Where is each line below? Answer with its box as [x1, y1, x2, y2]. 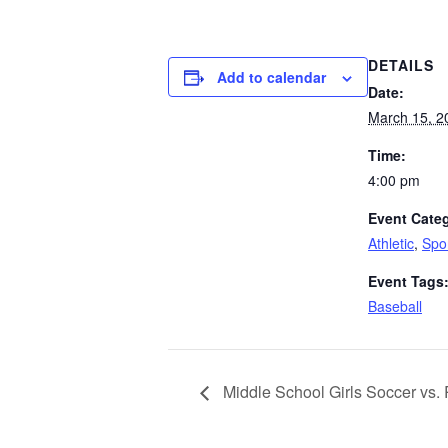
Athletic [368, 233, 414, 254]
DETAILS [368, 55, 434, 76]
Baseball [368, 296, 422, 317]
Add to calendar [217, 67, 326, 88]
